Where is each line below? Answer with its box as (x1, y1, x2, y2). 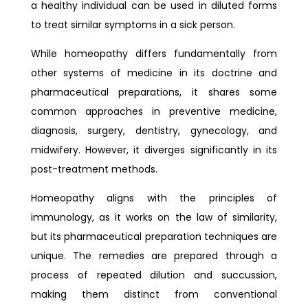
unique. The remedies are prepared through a (30, 249, 278, 263)
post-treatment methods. (30, 162, 157, 176)
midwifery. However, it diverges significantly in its (30, 143, 278, 157)
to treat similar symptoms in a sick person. (30, 18, 235, 32)
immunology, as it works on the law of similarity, (30, 210, 278, 224)
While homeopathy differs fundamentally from (30, 47, 278, 60)
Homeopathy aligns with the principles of (30, 191, 278, 205)
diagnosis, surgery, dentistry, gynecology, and (30, 124, 278, 137)
